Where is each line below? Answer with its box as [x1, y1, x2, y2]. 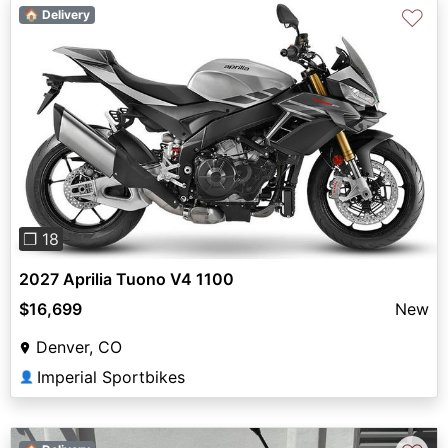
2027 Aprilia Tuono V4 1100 [19, 269, 234, 290]
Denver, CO [36, 337, 122, 358]
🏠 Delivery [23, 6, 90, 22]
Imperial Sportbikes [37, 367, 185, 388]
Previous [42, 127, 108, 148]
